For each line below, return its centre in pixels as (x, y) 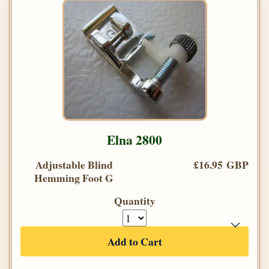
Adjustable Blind (74, 164)
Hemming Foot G (74, 177)
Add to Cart (134, 241)
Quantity (134, 200)
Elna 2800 (134, 139)
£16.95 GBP (221, 164)
